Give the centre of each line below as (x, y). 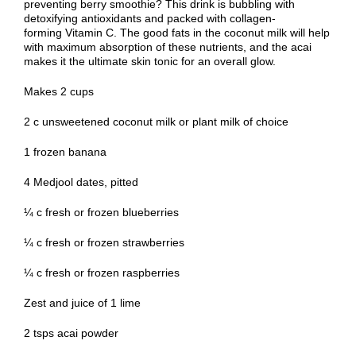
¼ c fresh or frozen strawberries (104, 243)
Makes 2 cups (59, 92)
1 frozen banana (65, 152)
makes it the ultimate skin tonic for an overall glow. (150, 62)
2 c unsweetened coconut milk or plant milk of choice (156, 122)
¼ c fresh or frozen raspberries (102, 273)
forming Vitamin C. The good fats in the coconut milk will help (177, 33)
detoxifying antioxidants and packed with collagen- (150, 19)
